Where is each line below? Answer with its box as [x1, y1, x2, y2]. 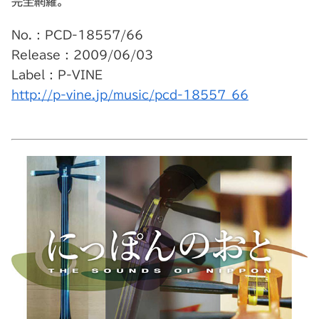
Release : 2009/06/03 [11, 49, 153, 61]
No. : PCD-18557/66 [11, 29, 143, 41]
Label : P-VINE [11, 69, 103, 81]
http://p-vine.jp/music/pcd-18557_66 [11, 89, 249, 101]
